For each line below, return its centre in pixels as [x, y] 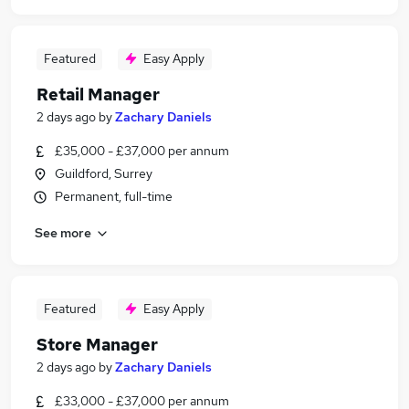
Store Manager [97, 345]
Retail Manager [98, 94]
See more [63, 232]
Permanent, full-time [114, 196]
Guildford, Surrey [104, 173]
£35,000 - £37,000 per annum [142, 151]
